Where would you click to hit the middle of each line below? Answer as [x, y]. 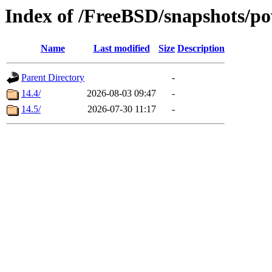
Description [201, 49]
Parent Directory [53, 78]
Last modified [121, 49]
